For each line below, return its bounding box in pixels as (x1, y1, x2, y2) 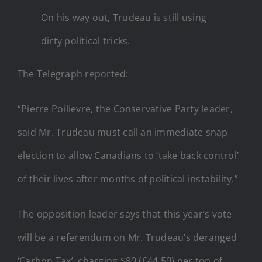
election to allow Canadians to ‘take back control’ (18, 149, 239, 162)
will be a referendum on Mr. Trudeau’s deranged (18, 230, 237, 244)
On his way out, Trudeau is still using (41, 11, 207, 24)
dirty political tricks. (41, 34, 130, 47)
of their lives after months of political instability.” (18, 172, 238, 185)
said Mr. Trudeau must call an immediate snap (18, 125, 228, 139)
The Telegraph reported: (18, 67, 129, 80)
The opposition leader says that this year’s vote (18, 207, 232, 220)
